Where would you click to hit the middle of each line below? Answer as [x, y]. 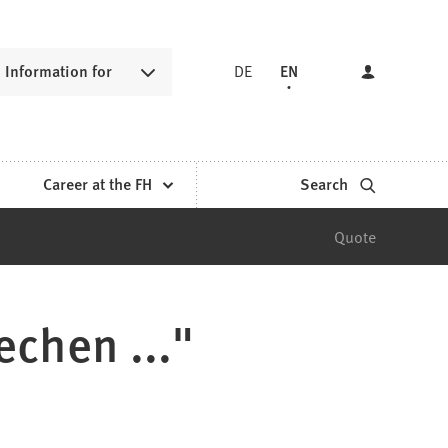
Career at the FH [97, 184]
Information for [58, 71]
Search [323, 184]
